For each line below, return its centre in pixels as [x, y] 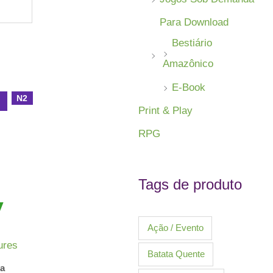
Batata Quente [176, 254]
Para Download [194, 23]
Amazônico [188, 64]
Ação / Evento [175, 228]
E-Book [189, 87]
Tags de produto [190, 184]
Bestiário [192, 43]
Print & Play [166, 110]
